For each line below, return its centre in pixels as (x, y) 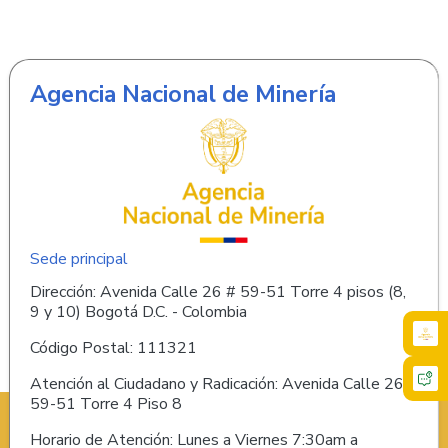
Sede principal (78, 258)
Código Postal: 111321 (113, 347)
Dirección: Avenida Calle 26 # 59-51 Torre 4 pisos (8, (217, 291)
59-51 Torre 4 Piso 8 (105, 403)
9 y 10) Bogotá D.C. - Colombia (138, 311)
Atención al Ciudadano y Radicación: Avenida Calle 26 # (223, 383)
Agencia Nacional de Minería (182, 94)
